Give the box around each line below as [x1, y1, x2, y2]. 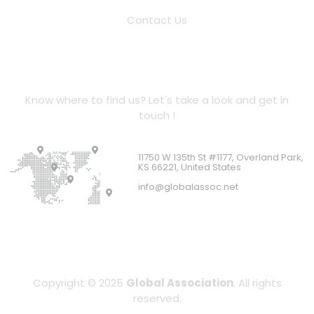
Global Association [125, 275, 233, 291]
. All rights [233, 275, 282, 291]
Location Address [104, 63, 210, 78]
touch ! [139, 107, 175, 123]
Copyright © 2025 [32, 275, 126, 291]
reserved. [132, 291, 182, 306]
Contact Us [127, 12, 187, 27]
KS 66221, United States [138, 161, 241, 175]
